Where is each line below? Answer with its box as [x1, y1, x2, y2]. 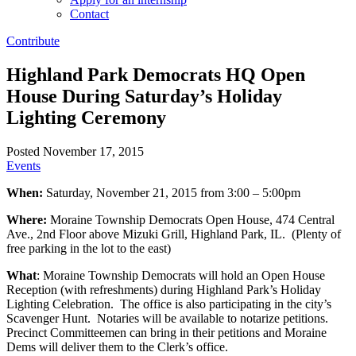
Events [6, 158, 41, 172]
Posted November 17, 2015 [6, 144, 144, 158]
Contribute [6, 33, 60, 48]
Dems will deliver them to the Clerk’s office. [6, 339, 228, 354]
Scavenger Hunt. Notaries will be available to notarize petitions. [6, 311, 331, 325]
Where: [6, 212, 47, 226]
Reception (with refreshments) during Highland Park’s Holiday [6, 282, 321, 296]
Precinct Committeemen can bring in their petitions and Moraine [6, 325, 327, 339]
